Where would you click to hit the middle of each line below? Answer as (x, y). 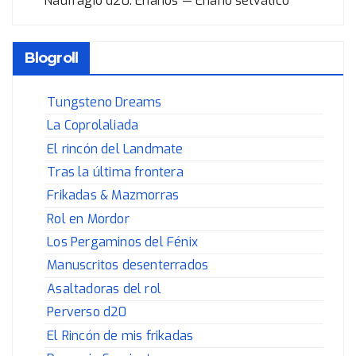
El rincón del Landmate (115, 149)
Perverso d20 (87, 312)
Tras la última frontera (115, 172)
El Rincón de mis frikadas (120, 335)
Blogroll (51, 58)
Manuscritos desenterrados (128, 265)
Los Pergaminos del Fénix (122, 242)
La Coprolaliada (93, 126)
